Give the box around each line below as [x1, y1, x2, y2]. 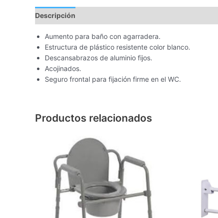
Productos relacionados [35, 111, 152, 124]
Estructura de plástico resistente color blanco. [45, 42, 190, 51]
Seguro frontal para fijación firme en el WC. [45, 74, 181, 83]
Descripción [35, 11, 75, 19]
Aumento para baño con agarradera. [45, 32, 161, 40]
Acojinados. [45, 64, 81, 73]
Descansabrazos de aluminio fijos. [45, 53, 152, 62]
